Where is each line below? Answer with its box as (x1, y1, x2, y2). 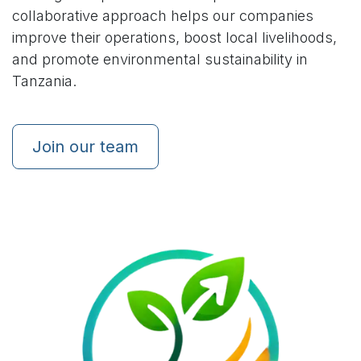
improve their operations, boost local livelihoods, (12, 28, 337, 46)
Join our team (32, 136, 139, 156)
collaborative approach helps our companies (12, 6, 313, 24)
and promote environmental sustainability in (12, 50, 308, 68)
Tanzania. (12, 72, 77, 89)
